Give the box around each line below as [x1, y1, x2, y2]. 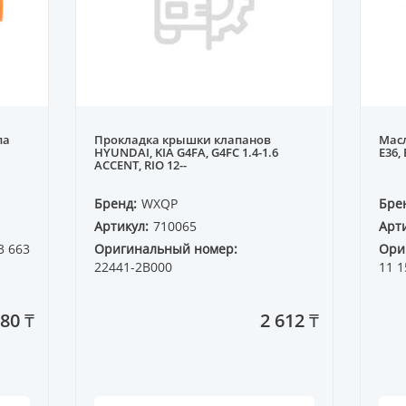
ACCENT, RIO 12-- [94, 157, 187, 174]
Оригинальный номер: [94, 240, 237, 258]
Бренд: [94, 195, 137, 213]
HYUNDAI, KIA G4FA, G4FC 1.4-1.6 [94, 144, 278, 161]
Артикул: [94, 217, 149, 236]
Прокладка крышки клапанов [94, 131, 271, 149]
